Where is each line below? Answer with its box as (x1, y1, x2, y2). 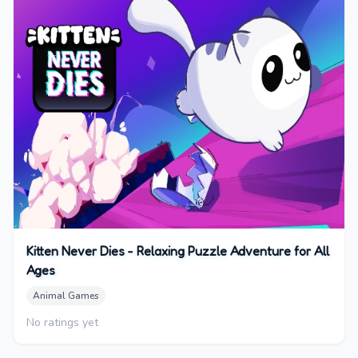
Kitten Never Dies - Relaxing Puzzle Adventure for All (26, 242, 329, 259)
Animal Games (33, 288, 99, 302)
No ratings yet (26, 314, 98, 330)
